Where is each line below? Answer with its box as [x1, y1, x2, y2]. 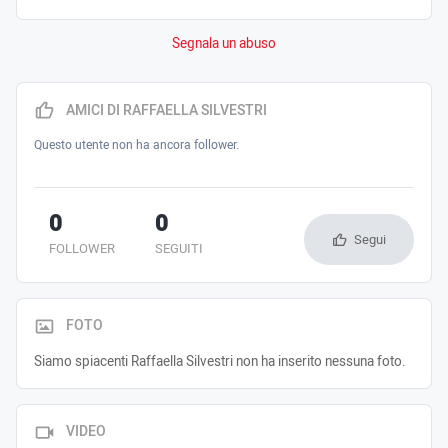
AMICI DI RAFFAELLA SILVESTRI [65, 99, 267, 121]
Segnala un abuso [172, 33, 276, 54]
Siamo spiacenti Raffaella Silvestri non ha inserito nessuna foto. [34, 351, 406, 372]
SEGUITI [154, 238, 203, 258]
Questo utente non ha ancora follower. [34, 136, 239, 154]
